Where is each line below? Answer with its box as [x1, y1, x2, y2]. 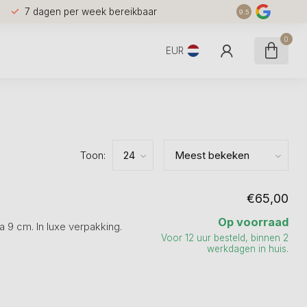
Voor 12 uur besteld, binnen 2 [161, 232, 288, 243]
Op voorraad [218, 215, 288, 229]
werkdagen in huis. [207, 243, 288, 254]
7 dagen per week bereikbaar [24, 5, 157, 17]
